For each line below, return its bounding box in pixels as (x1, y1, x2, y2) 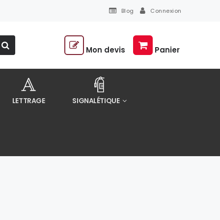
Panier (155, 45, 180, 55)
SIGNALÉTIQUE (72, 96, 121, 106)
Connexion (150, 7, 182, 15)
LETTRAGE (12, 96, 45, 106)
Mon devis (86, 45, 125, 55)
